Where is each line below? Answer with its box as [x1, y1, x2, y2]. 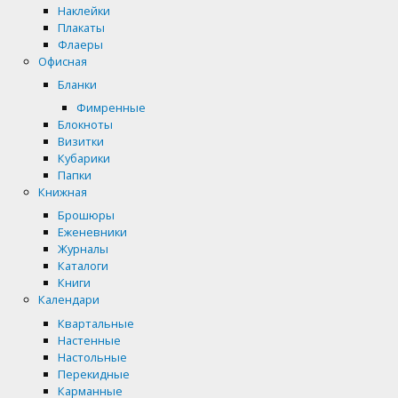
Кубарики [57, 150, 110, 167]
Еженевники [57, 224, 127, 241]
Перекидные [57, 365, 130, 382]
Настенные [57, 331, 121, 348]
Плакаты [57, 19, 105, 36]
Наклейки [57, 2, 110, 19]
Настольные [57, 348, 127, 365]
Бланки [57, 76, 97, 93]
